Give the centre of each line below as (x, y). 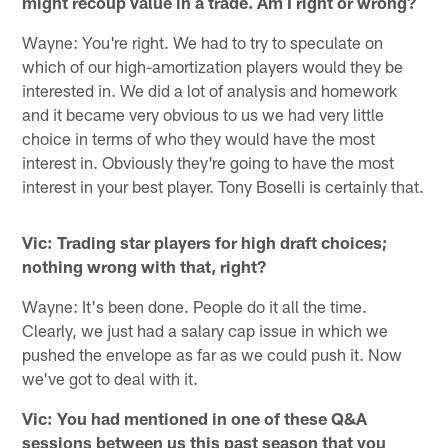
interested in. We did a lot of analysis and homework (210, 89)
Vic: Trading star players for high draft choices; (205, 241)
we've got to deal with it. (110, 377)
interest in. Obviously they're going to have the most (208, 161)
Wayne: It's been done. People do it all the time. (195, 305)
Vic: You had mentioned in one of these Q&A (195, 417)
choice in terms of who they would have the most (199, 137)
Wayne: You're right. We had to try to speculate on (203, 41)
